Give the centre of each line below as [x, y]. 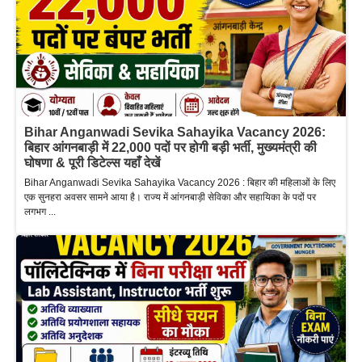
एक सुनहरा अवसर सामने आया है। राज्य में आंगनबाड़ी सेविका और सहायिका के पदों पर [170, 198]
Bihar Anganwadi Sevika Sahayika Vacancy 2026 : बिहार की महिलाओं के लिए [180, 183]
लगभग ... [40, 212]
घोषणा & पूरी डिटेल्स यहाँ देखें [92, 163]
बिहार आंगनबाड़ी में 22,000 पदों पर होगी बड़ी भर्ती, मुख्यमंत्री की [170, 148]
